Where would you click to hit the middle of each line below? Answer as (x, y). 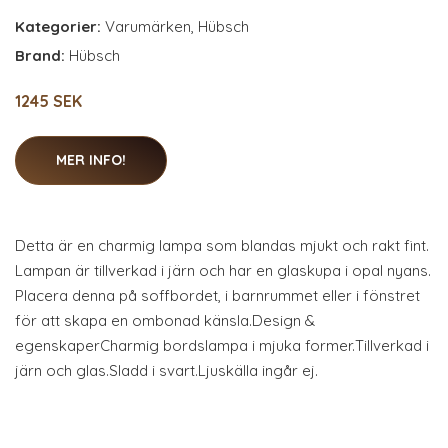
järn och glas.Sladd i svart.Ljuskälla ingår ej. (166, 371)
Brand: (42, 56)
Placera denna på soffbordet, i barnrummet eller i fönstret (217, 296)
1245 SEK (48, 101)
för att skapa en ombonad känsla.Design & (165, 321)
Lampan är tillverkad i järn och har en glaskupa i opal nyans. (223, 271)
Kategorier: (58, 27)
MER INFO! (91, 160)
